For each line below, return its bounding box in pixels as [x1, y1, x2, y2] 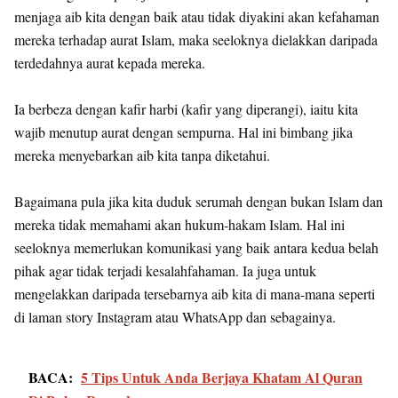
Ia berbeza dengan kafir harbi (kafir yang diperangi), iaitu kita [14, 99, 358, 118]
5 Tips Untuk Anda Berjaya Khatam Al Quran [81, 367, 362, 387]
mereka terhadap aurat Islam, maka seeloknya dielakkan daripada [14, 30, 378, 49]
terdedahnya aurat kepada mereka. [14, 53, 205, 72]
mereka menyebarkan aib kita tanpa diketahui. [14, 146, 270, 164]
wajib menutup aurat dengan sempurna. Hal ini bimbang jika [14, 123, 353, 141]
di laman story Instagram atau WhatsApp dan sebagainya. [14, 307, 336, 326]
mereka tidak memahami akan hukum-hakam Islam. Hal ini [14, 215, 345, 234]
